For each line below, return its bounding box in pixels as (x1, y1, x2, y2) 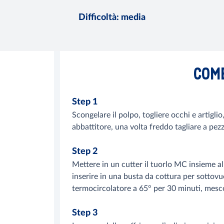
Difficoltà (78, 13, 116, 22)
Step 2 (72, 147, 97, 156)
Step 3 (72, 208, 97, 218)
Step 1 (72, 97, 97, 107)
